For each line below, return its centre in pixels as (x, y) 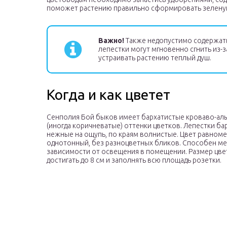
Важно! (111, 41)
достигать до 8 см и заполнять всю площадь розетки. (134, 160)
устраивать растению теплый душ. (155, 58)
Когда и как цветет (108, 95)
